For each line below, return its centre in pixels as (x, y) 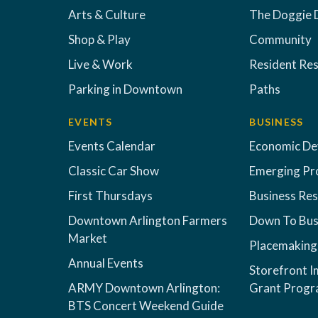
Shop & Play (99, 39)
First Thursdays (110, 196)
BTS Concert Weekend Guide (146, 306)
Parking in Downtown (125, 89)
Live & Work (100, 64)
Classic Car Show (114, 171)
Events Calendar (112, 146)
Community (281, 39)
